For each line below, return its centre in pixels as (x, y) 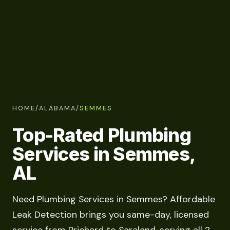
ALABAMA (57, 108)
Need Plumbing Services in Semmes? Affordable (114, 199)
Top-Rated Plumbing (102, 135)
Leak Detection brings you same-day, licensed (111, 215)
